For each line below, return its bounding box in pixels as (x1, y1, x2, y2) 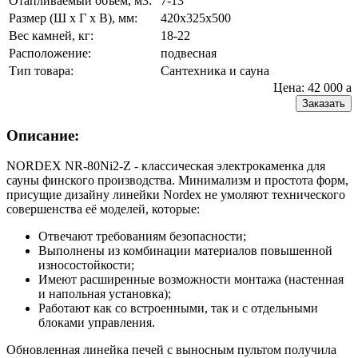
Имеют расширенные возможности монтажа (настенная (38, 272, 344, 287)
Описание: (6, 126, 79, 144)
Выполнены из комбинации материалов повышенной (38, 244, 332, 258)
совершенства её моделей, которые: (6, 202, 200, 217)
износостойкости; (38, 258, 134, 272)
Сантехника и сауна (161, 63, 269, 78)
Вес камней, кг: (9, 28, 93, 42)
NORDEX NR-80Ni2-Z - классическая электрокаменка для (6, 159, 325, 173)
